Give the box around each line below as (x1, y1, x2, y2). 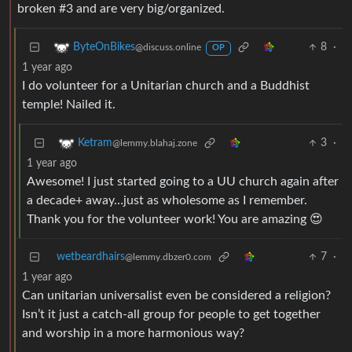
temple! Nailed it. (22, 98, 115, 112)
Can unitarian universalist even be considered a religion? (22, 289, 331, 302)
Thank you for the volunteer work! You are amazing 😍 (27, 213, 323, 226)
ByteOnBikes (73, 42, 135, 53)
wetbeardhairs (57, 251, 125, 263)
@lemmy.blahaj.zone (112, 138, 197, 148)
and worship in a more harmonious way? (22, 327, 244, 340)
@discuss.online (135, 42, 201, 53)
